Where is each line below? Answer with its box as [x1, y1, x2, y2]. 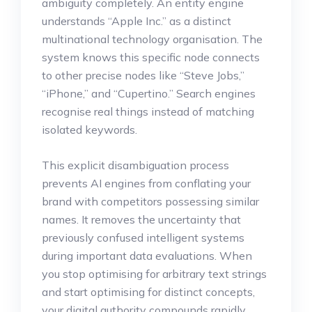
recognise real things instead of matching [42, 104, 254, 118]
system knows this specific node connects [42, 49, 260, 64]
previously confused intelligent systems [42, 230, 244, 244]
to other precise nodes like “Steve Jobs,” [42, 68, 244, 82]
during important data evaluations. [42, 248, 217, 263]
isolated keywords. [42, 122, 137, 136]
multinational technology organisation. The [42, 31, 263, 46]
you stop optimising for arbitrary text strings [42, 266, 267, 281]
